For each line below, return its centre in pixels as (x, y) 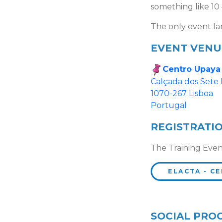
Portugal (169, 105)
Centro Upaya (192, 69)
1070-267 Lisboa (182, 93)
